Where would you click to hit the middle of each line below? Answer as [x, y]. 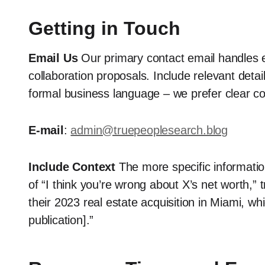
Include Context [72, 167]
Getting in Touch [104, 28]
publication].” [61, 220]
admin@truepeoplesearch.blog [149, 130]
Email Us [53, 58]
